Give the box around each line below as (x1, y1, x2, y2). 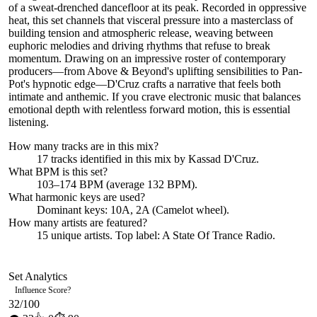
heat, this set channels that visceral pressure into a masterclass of (8, 14, 293, 26)
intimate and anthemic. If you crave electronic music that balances (8, 91, 301, 103)
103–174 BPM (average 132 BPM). (37, 178, 197, 190)
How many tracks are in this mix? (8, 140, 158, 152)
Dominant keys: (37, 204, 110, 216)
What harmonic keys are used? (8, 191, 145, 203)
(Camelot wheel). (149, 204, 229, 216)
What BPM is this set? (8, 166, 108, 178)
